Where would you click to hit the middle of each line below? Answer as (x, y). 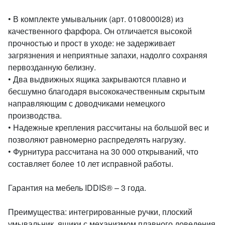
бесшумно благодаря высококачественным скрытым (106, 91)
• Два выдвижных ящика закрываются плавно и (97, 79)
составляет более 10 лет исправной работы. (91, 163)
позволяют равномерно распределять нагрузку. (97, 139)
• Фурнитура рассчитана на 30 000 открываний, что (103, 151)
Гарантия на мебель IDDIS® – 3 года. (77, 188)
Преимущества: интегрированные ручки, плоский (100, 212)
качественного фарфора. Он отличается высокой (100, 31)
